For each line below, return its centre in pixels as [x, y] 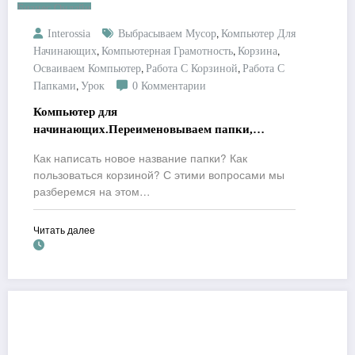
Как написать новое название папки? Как [140, 158]
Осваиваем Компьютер [87, 69]
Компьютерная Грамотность [167, 52]
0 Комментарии [169, 86]
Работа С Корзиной [192, 69]
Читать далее [64, 230]
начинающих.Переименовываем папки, [143, 130]
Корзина [258, 52]
